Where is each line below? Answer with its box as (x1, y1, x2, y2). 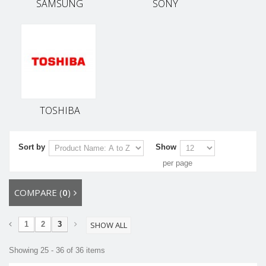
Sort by (18, 142, 45, 152)
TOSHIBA (39, 104, 80, 118)
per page (163, 159, 192, 168)
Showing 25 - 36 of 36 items (9, 246, 105, 255)
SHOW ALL (90, 220, 127, 231)
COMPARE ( (14, 186, 62, 199)
